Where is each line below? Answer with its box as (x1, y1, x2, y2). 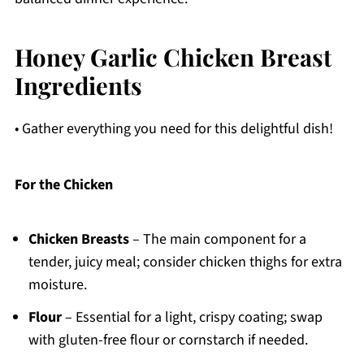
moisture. (28, 275, 87, 296)
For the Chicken (14, 175, 113, 196)
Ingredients (14, 69, 142, 102)
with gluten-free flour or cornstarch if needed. (28, 330, 308, 351)
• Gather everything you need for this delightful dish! (14, 119, 333, 140)
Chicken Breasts (28, 229, 129, 250)
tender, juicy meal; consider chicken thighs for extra (28, 252, 342, 273)
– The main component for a (128, 229, 306, 250)
